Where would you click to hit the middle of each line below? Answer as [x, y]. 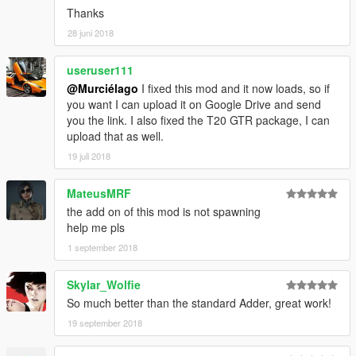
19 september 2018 [105, 322]
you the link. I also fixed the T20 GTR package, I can [198, 120]
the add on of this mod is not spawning [164, 211]
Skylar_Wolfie [104, 284]
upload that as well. [115, 135]
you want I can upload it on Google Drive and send [194, 104]
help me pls [96, 227]
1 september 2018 [103, 247]
